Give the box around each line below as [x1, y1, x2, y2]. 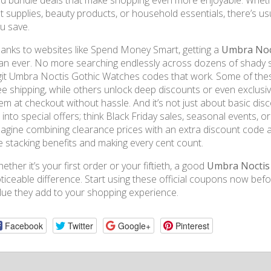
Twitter [67, 219, 93, 232]
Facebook [4, 219, 43, 232]
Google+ [117, 219, 151, 232]
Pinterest [175, 219, 209, 232]
